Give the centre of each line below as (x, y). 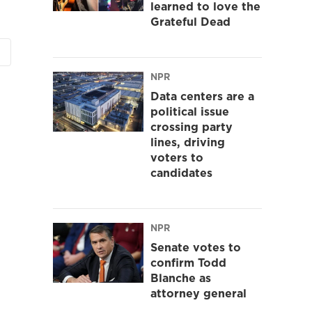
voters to (177, 157)
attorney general (198, 293)
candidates (181, 172)
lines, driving (188, 142)
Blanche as (181, 278)
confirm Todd (188, 262)
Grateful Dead (190, 21)
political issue (190, 111)
